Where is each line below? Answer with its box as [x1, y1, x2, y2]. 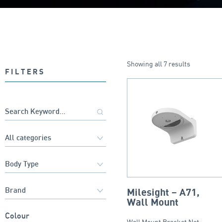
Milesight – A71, [127, 187, 200, 198]
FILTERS [5, 67, 45, 76]
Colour [5, 212, 29, 221]
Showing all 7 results [127, 59, 191, 68]
